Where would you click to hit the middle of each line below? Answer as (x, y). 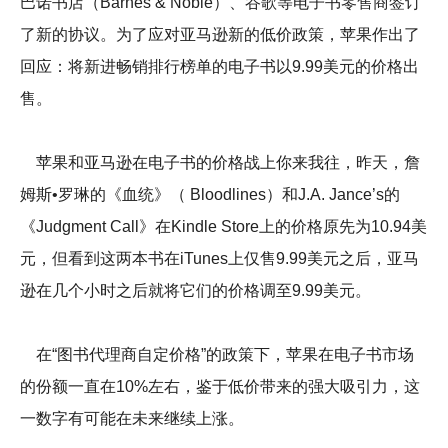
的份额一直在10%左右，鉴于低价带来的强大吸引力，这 (220, 386)
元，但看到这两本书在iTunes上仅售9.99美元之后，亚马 (219, 258)
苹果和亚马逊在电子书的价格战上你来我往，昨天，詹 (220, 162)
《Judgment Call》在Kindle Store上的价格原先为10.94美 (223, 226)
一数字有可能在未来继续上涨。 (132, 418)
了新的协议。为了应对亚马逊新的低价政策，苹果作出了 (220, 34)
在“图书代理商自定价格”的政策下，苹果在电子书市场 (217, 354)
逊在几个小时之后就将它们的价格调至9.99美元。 (195, 290)
